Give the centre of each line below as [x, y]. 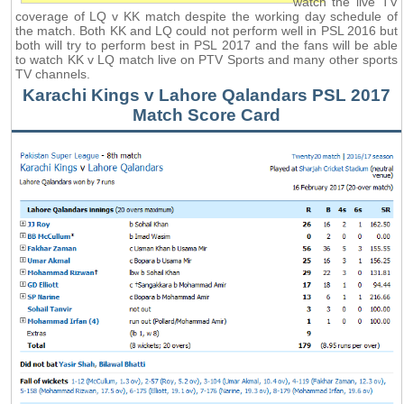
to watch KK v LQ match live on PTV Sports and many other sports [207, 59]
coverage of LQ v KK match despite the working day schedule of [207, 16]
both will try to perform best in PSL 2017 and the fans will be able [207, 45]
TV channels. [53, 73]
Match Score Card [206, 115]
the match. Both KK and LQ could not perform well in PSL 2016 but [207, 30]
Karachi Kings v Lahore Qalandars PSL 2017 [206, 95]
